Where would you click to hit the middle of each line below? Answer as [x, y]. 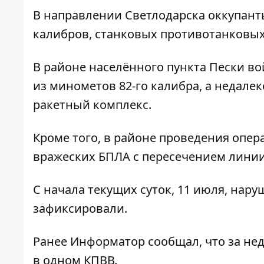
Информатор [108, 241]
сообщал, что [187, 241]
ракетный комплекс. [92, 104]
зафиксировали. [80, 208]
